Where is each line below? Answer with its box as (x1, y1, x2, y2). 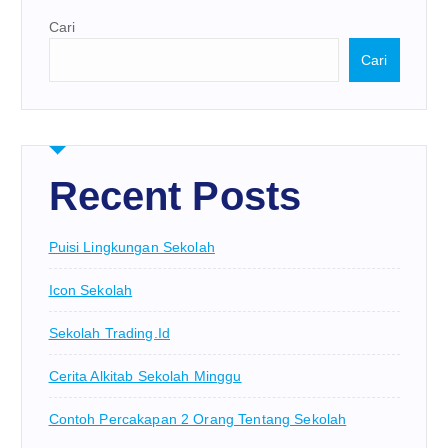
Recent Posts (48, 174, 302, 219)
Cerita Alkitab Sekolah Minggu (48, 367, 242, 384)
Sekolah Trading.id (48, 324, 171, 341)
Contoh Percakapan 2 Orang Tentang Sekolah (48, 410, 347, 427)
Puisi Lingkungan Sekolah (48, 238, 215, 255)
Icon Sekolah (48, 281, 133, 298)
